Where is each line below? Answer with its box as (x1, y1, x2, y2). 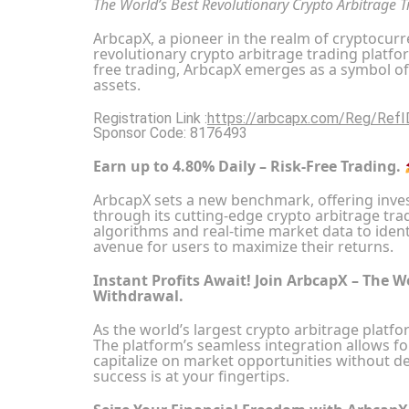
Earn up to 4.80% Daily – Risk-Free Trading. (93, 156, 404, 177)
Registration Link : (93, 109, 207, 127)
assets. (93, 74, 141, 95)
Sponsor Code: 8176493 (93, 123, 247, 142)
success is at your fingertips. (93, 366, 289, 387)
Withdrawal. (93, 286, 184, 307)
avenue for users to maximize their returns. (93, 236, 393, 257)
